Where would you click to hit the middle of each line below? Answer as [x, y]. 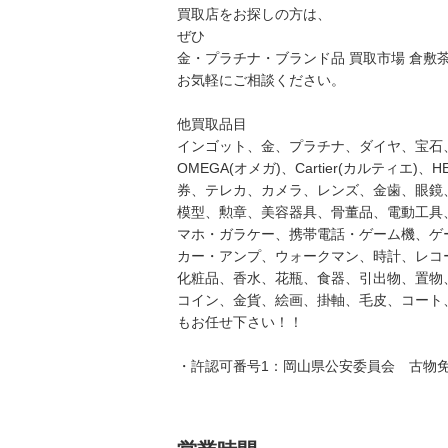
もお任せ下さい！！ [240, 322]
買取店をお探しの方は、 [254, 14]
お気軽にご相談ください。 [261, 80]
